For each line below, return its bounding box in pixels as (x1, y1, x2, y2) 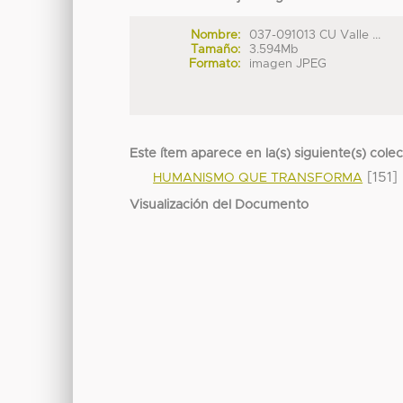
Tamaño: (190, 43, 240, 57)
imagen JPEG (249, 58, 327, 71)
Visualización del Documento (130, 199, 309, 212)
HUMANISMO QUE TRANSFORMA (153, 172, 363, 185)
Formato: (188, 58, 240, 71)
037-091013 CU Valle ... (249, 29, 381, 42)
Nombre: (190, 29, 240, 42)
